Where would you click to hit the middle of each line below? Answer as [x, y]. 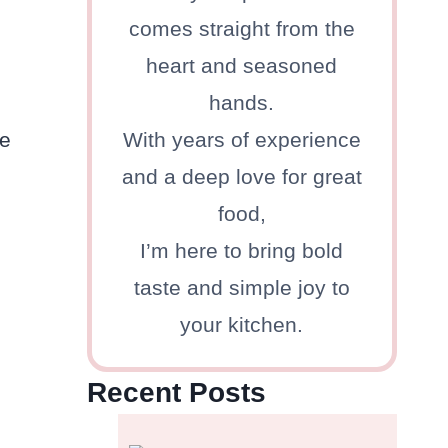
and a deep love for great [241, 177]
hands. [242, 103]
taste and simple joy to [241, 288]
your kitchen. [242, 325]
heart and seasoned [242, 66]
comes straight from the [241, 29]
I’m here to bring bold [242, 251]
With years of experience [241, 140]
